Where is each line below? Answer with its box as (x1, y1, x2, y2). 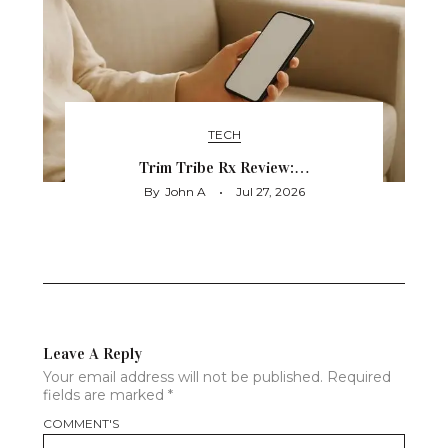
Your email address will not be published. (43, 368, 323, 387)
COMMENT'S (43, 416, 119, 432)
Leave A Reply (43, 344, 142, 364)
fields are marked (43, 386, 168, 405)
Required (327, 368, 391, 387)
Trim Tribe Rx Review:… (138, 158, 310, 178)
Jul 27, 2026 (235, 184, 305, 200)
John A (164, 184, 206, 200)
